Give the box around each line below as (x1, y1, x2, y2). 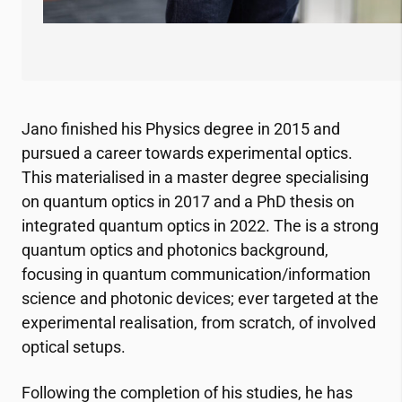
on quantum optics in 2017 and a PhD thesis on (22, 192, 354, 212)
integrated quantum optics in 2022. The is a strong (22, 216, 379, 236)
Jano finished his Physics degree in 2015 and (22, 119, 340, 139)
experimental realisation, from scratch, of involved (22, 313, 376, 333)
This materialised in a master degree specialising (22, 168, 369, 188)
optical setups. (22, 337, 126, 357)
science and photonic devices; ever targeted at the (22, 289, 379, 309)
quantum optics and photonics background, (22, 240, 328, 260)
